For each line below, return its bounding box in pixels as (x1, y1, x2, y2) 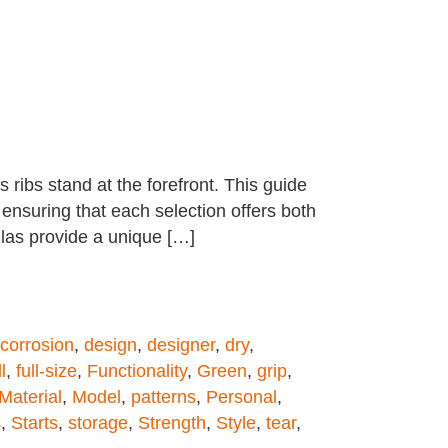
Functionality (87, 361, 187, 381)
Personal (206, 387, 277, 407)
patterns (131, 387, 196, 407)
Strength (138, 413, 206, 433)
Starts (11, 413, 58, 433)
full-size (16, 361, 77, 381)
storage (68, 413, 128, 433)
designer (147, 335, 215, 355)
